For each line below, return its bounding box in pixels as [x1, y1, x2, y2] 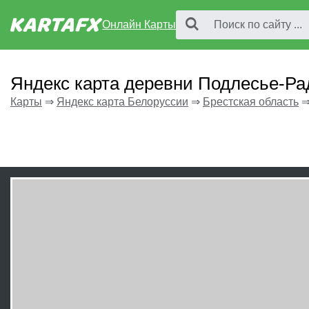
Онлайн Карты [102, 19, 177, 30]
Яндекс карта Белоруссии [57, 96, 188, 108]
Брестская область [203, 96, 299, 108]
